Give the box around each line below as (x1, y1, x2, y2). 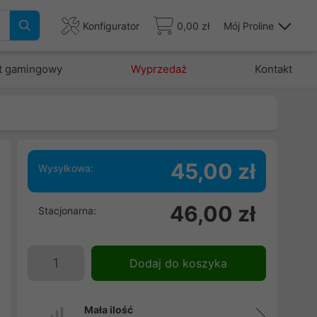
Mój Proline (224, 19, 274, 32)
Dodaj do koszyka (129, 256, 228, 270)
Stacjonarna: (38, 204, 96, 217)
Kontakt (254, 62, 292, 76)
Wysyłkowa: (38, 162, 93, 174)
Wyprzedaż (130, 62, 187, 76)
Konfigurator (83, 19, 139, 32)
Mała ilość (83, 304, 133, 316)
